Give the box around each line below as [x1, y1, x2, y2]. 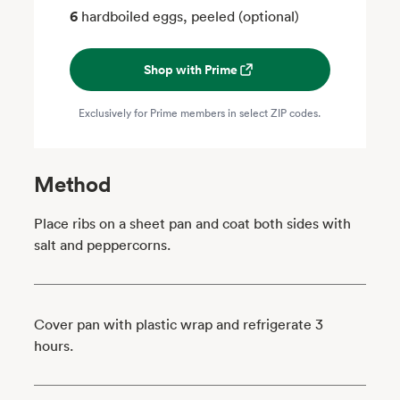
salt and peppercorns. [34, 236, 171, 254]
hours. [34, 337, 74, 355]
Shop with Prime [144, 61, 238, 79]
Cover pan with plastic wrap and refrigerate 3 [34, 315, 324, 334]
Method [34, 170, 112, 198]
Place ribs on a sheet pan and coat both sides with [34, 214, 352, 233]
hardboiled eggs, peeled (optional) [81, 7, 300, 26]
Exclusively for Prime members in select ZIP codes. [79, 104, 321, 121]
